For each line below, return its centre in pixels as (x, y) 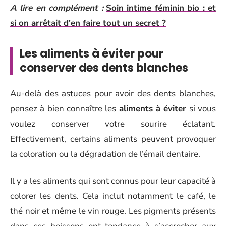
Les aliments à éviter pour (92, 53)
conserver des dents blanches (104, 68)
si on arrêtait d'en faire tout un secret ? (88, 23)
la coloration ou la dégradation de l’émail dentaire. (105, 154)
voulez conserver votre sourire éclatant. (113, 124)
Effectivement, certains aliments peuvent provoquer (113, 139)
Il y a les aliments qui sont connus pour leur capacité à (113, 181)
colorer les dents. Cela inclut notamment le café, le (113, 196)
